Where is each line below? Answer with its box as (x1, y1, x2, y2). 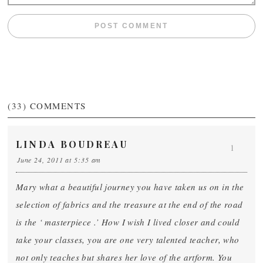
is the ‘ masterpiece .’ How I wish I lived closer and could (16, 216, 240, 228)
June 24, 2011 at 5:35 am (16, 155, 102, 164)
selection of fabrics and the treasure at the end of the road (16, 198, 243, 210)
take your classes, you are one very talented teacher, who (16, 234, 240, 245)
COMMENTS (29, 100, 86, 112)
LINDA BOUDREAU (16, 138, 128, 150)
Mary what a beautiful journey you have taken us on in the (16, 181, 244, 193)
